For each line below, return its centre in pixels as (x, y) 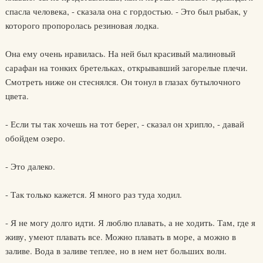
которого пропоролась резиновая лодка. (82, 25)
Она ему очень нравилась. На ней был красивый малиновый (120, 53)
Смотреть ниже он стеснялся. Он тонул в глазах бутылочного (123, 82)
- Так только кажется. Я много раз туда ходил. (93, 194)
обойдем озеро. (35, 138)
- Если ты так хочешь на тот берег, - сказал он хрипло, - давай (124, 124)
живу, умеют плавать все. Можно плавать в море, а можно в (120, 237)
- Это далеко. (30, 166)
